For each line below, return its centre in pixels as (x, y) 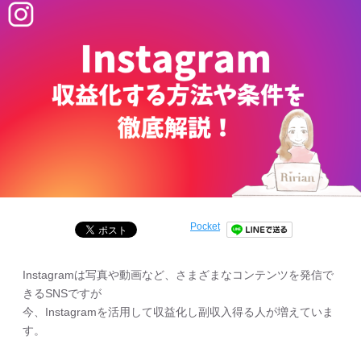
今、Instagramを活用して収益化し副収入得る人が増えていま (178, 311)
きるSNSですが (62, 293)
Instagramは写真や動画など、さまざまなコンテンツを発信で (178, 274)
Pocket (205, 226)
